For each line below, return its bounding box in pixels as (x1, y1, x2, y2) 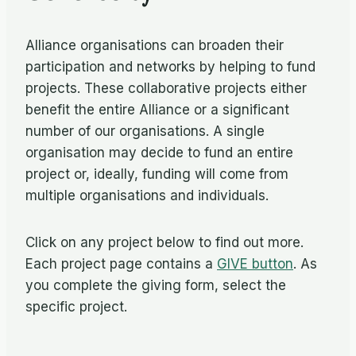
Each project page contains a (25, 256, 217, 272)
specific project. (25, 299, 127, 315)
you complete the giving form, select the (25, 277, 286, 293)
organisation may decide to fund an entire (25, 145, 293, 161)
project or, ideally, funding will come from (25, 166, 288, 182)
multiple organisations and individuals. (25, 188, 269, 203)
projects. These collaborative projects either (25, 80, 307, 96)
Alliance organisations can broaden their (25, 37, 284, 53)
